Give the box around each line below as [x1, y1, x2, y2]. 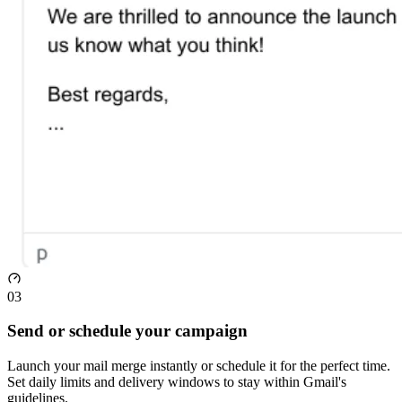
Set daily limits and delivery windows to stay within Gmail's [7, 373, 346, 389]
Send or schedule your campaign [7, 321, 248, 341]
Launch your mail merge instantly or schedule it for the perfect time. [7, 357, 390, 373]
